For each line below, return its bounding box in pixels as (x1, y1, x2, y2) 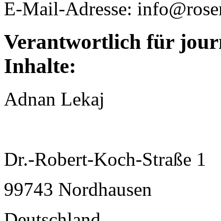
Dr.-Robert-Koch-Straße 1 (4, 148, 206, 170)
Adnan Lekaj (4, 88, 105, 110)
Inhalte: (4, 54, 76, 77)
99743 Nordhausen (4, 178, 152, 200)
